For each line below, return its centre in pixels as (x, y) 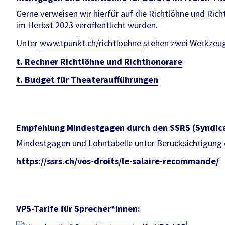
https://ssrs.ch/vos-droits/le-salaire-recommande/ (118, 161)
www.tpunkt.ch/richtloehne (90, 43)
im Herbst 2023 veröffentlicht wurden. (87, 25)
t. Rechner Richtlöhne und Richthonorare (99, 61)
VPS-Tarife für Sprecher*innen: (78, 208)
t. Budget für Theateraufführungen (87, 80)
